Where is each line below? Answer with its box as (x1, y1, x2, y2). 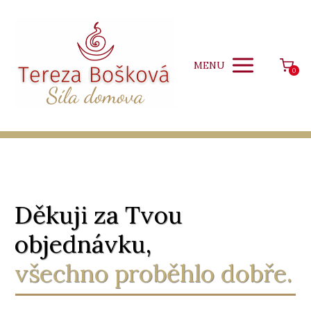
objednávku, (14, 228, 151, 260)
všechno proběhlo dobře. (14, 257, 292, 289)
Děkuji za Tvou (14, 199, 183, 230)
